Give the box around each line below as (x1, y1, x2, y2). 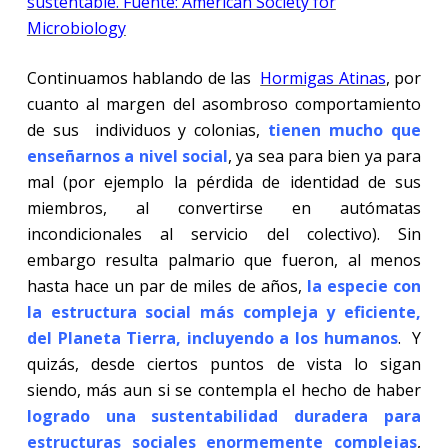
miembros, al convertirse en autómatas (26, 196, 422, 219)
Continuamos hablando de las (26, 66, 252, 89)
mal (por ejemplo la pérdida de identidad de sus (26, 170, 422, 193)
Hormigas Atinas (260, 66, 386, 89)
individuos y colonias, (94, 118, 269, 141)
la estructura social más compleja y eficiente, (26, 300, 422, 323)
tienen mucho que (268, 118, 422, 141)
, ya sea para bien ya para (227, 144, 422, 167)
